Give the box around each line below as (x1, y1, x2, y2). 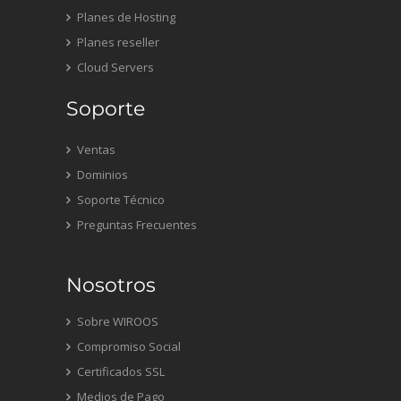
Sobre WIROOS (74, 313, 158, 329)
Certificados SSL (74, 363, 165, 380)
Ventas (74, 141, 115, 158)
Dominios (74, 166, 128, 183)
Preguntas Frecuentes (74, 217, 197, 233)
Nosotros (66, 273, 156, 297)
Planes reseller (74, 34, 159, 50)
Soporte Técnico (74, 192, 165, 208)
